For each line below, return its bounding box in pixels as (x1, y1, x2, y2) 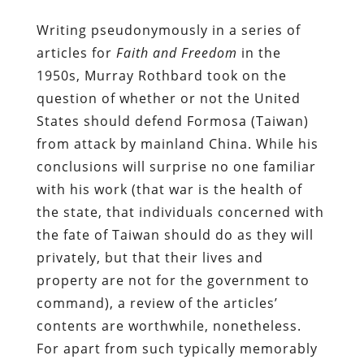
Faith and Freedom (115, 43, 241, 62)
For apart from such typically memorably (36, 339, 318, 357)
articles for (36, 43, 116, 62)
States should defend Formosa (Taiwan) (36, 111, 309, 130)
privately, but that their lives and (36, 248, 263, 266)
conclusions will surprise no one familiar (36, 157, 316, 175)
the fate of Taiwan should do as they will (36, 225, 314, 244)
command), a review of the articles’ (36, 293, 278, 312)
